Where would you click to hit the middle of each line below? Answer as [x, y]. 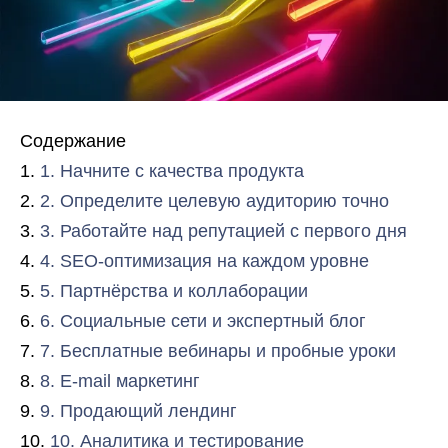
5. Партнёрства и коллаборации [174, 291]
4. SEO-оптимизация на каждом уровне [204, 261]
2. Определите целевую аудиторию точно [214, 201]
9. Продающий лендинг [138, 411]
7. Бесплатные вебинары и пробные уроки [218, 351]
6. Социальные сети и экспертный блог [203, 321]
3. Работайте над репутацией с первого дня [223, 231]
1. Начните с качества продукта [172, 171]
